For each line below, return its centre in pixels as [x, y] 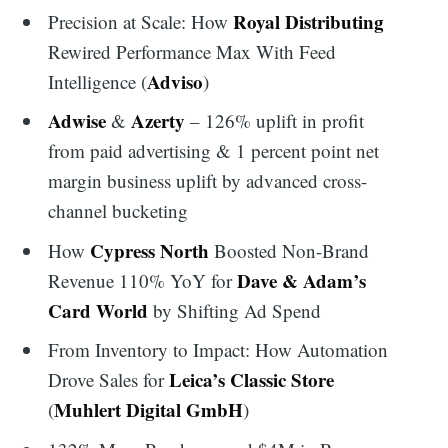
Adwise [77, 121]
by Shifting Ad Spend [235, 310]
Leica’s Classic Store [252, 380]
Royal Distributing [309, 21]
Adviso [175, 81]
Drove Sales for [109, 380]
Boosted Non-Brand [289, 250]
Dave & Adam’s [302, 280]
